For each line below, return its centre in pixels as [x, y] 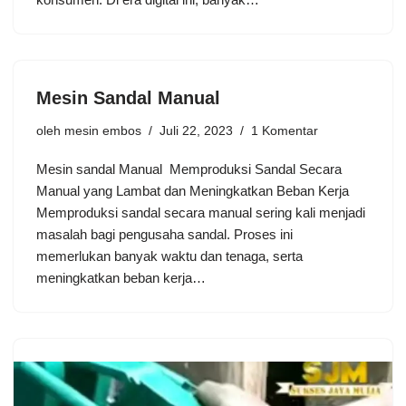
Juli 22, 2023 [196, 130]
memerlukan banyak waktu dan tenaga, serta [169, 256]
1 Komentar [285, 130]
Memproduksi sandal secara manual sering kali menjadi [201, 212]
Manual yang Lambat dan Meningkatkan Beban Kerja [193, 190]
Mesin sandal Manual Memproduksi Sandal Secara [189, 169]
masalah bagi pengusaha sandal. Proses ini [164, 234]
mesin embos [103, 130]
